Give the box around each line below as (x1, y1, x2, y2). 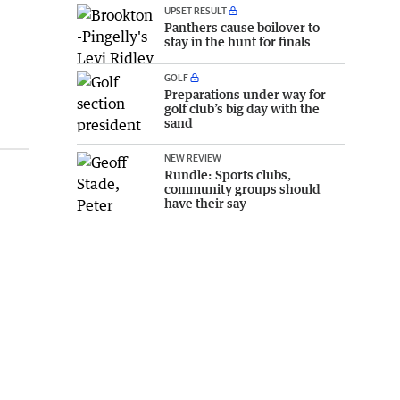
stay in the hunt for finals (164, 33, 311, 49)
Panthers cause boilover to (164, 19, 320, 35)
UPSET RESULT (164, 4, 227, 16)
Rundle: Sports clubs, (164, 167, 291, 183)
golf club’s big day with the (164, 101, 320, 117)
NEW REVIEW (164, 152, 221, 164)
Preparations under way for (164, 87, 326, 103)
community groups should (164, 181, 321, 197)
